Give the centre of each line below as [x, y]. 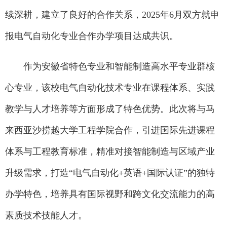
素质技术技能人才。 [46, 215]
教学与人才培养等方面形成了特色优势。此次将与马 [110, 109]
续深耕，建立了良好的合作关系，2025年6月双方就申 [112, 15]
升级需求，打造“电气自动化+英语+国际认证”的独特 [110, 173]
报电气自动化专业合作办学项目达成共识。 [92, 36]
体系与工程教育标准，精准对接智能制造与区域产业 [110, 152]
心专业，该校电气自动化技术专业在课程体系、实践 [110, 88]
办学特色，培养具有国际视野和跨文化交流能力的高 [110, 194]
